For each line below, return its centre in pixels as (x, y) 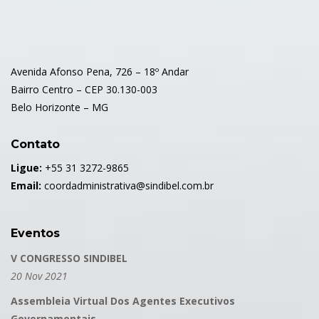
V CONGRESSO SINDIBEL (69, 258)
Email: (26, 186)
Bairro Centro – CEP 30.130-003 (84, 90)
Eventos (35, 234)
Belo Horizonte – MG (59, 108)
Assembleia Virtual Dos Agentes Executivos (123, 301)
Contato (35, 145)
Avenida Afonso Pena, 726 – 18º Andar (100, 72)
